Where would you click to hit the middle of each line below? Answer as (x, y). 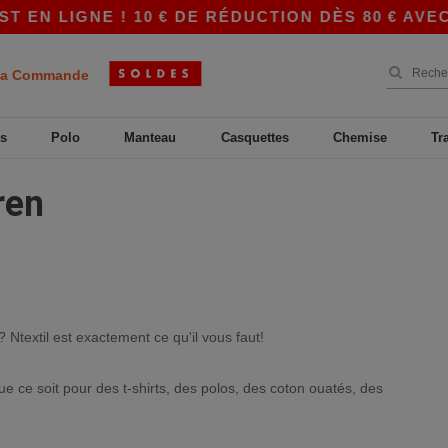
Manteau (150, 137)
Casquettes (254, 137)
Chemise (360, 137)
